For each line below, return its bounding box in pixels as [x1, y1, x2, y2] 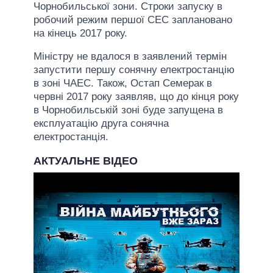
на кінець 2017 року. [34, 27, 127, 39]
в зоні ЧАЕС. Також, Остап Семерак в [34, 77, 212, 89]
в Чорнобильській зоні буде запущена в [34, 104, 223, 116]
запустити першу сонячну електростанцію [34, 63, 235, 76]
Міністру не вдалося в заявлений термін [34, 50, 227, 62]
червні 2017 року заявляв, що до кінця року [34, 90, 239, 102]
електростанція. [34, 130, 108, 143]
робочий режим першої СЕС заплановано [34, 13, 232, 26]
